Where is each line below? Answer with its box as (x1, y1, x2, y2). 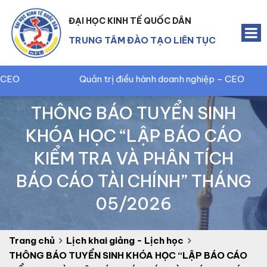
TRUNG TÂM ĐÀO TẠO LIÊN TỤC (69, 34, 216, 46)
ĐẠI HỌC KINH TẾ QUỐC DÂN (69, 15, 191, 26)
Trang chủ (9, 235, 55, 246)
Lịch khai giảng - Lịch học (66, 235, 184, 246)
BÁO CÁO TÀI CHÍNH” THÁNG (15, 170, 252, 191)
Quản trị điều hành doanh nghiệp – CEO (12, 73, 178, 85)
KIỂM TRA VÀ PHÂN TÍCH (33, 148, 234, 169)
